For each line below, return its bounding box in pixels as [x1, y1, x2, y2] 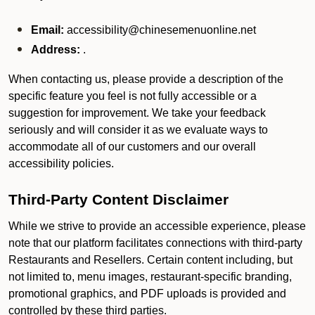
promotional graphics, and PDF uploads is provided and [8, 288, 286, 300]
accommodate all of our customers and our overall [8, 141, 256, 153]
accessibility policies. [8, 157, 114, 169]
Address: [31, 44, 83, 56]
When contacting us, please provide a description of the [8, 73, 283, 85]
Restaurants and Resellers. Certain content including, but [8, 254, 292, 266]
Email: [31, 24, 64, 36]
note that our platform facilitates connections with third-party [8, 237, 302, 249]
